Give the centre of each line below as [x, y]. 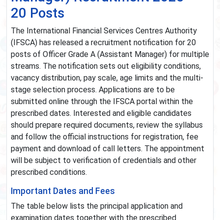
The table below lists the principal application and [97, 206]
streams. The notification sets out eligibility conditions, [106, 66]
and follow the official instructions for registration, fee [105, 137]
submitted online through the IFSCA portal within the [102, 102]
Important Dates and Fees [63, 191]
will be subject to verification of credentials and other [104, 161]
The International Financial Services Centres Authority [104, 31]
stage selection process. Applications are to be [93, 90]
